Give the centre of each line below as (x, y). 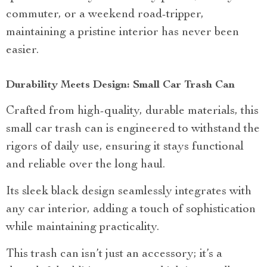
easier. (22, 50)
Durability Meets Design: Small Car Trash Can (120, 85)
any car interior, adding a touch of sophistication (131, 209)
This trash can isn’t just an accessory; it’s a (114, 254)
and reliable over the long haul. (86, 165)
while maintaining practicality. (83, 227)
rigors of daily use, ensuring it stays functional (125, 147)
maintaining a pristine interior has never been (122, 32)
